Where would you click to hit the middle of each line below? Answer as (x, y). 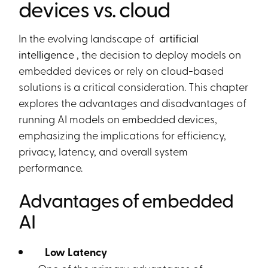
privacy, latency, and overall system (103, 151)
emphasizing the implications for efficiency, (123, 135)
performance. (51, 167)
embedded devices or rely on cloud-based (121, 70)
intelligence (48, 54)
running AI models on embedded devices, (118, 118)
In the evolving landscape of (88, 38)
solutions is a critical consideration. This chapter (134, 86)
